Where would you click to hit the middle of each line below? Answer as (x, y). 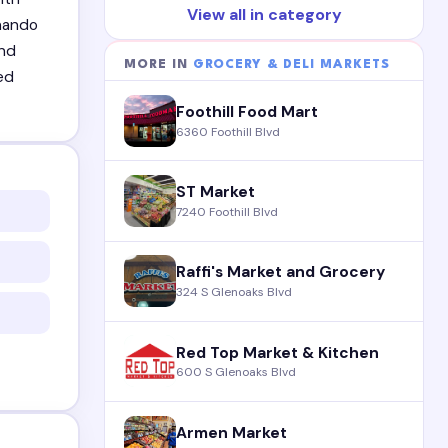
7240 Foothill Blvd (227, 211)
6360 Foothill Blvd (228, 131)
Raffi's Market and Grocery (281, 272)
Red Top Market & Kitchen (278, 352)
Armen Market (232, 432)
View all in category (264, 15)
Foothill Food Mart (247, 112)
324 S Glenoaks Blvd (234, 292)
